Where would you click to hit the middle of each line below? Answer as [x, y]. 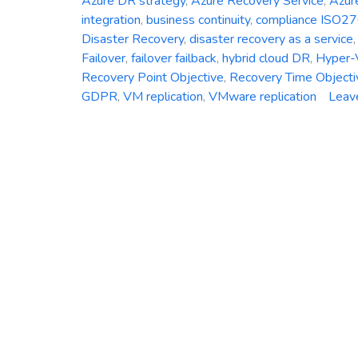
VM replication [163, 96]
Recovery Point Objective [153, 77]
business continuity [198, 20]
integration [111, 20]
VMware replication [263, 96]
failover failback [174, 58]
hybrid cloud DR [266, 58]
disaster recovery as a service [271, 39]
